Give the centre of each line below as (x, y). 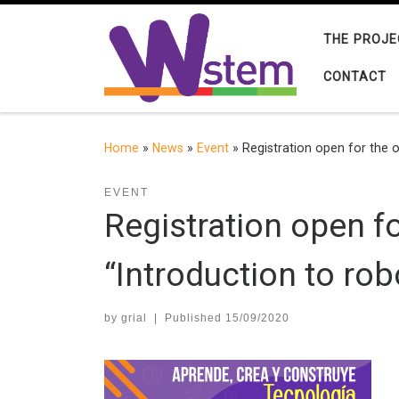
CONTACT (354, 77)
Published (195, 318)
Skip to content (69, 25)
